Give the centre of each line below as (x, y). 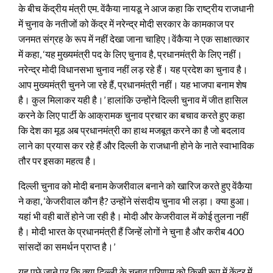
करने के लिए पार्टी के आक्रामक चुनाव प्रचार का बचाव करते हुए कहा (132, 115)
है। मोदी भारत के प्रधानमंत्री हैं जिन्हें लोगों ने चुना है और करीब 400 (131, 231)
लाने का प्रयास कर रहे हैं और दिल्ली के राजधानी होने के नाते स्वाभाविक (136, 145)
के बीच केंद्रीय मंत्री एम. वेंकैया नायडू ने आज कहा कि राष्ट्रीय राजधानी (136, 8)
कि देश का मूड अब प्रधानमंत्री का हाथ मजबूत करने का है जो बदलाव (132, 130)
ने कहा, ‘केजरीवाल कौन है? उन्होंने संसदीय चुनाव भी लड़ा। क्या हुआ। (134, 200)
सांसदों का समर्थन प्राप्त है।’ (67, 246)
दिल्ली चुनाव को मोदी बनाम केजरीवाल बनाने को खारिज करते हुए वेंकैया (135, 185)
